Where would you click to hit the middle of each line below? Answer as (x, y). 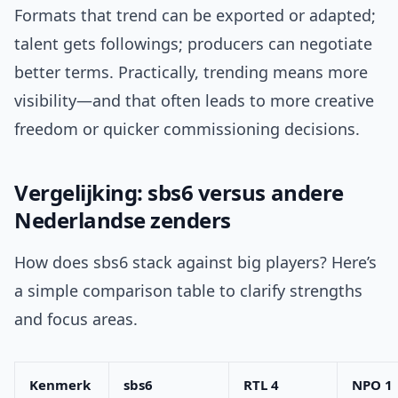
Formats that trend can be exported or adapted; (195, 16)
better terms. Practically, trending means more (191, 72)
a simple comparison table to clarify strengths (188, 291)
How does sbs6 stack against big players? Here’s (195, 263)
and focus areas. (76, 319)
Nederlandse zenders (123, 220)
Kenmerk (60, 385)
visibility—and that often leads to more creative (194, 101)
